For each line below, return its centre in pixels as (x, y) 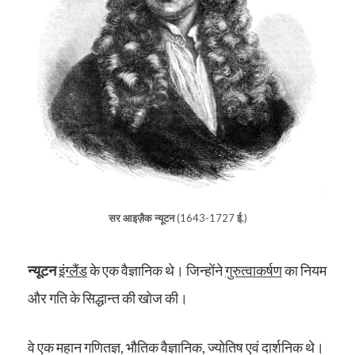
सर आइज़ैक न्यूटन (141, 218)
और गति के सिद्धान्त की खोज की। (108, 298)
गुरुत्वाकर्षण (254, 270)
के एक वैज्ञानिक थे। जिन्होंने (156, 270)
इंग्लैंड (73, 270)
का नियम (304, 270)
